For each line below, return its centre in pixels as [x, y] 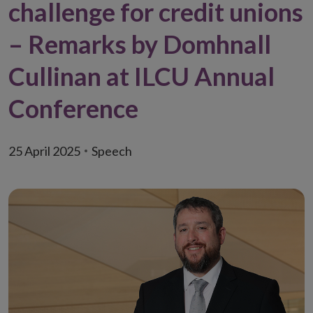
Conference [73, 108]
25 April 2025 [44, 151]
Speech [112, 151]
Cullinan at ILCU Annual [141, 76]
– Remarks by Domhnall [140, 44]
